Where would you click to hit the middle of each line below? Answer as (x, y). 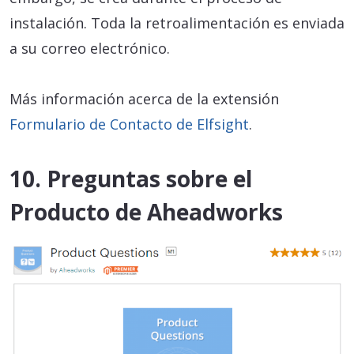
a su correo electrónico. (90, 48)
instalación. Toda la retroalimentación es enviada (177, 23)
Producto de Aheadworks (146, 211)
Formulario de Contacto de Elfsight (129, 124)
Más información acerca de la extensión (144, 98)
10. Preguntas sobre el (131, 178)
